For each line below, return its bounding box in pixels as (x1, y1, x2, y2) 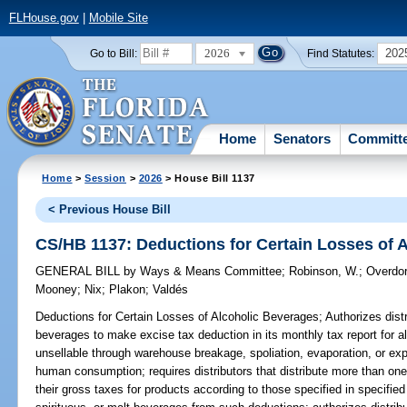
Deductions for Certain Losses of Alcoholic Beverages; (35, 310, 323, 324)
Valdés (153, 283, 189, 297)
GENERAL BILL (35, 264, 124, 279)
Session (84, 172, 127, 184)
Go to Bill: (89, 47, 137, 59)
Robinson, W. (289, 264, 360, 279)
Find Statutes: (307, 47, 375, 59)
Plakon (109, 283, 146, 297)
